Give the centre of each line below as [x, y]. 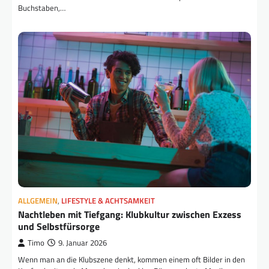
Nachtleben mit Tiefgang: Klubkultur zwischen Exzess [130, 215]
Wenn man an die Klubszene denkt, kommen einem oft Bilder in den [131, 260]
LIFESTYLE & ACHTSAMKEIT [108, 201]
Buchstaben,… [42, 8]
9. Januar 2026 [83, 243]
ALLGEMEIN [38, 201]
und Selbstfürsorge [59, 227]
